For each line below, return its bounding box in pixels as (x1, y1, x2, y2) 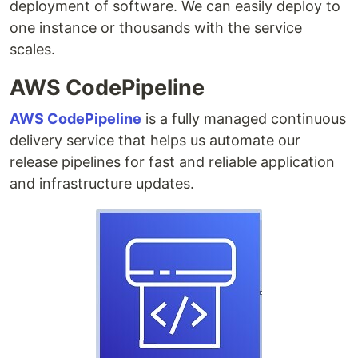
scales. (10, 41, 55, 58)
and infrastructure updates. (10, 175, 194, 192)
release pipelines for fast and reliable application (10, 153, 335, 170)
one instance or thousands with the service (10, 19, 302, 36)
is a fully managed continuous (141, 110, 346, 127)
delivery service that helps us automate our (10, 132, 300, 149)
